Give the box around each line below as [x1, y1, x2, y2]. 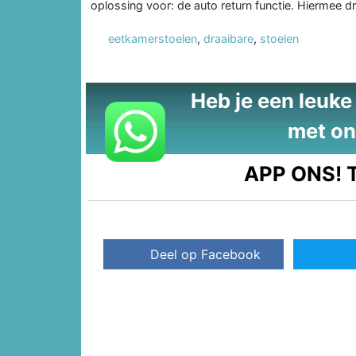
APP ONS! [244, 161, 342, 186]
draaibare [203, 31, 253, 45]
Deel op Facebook [150, 246, 261, 263]
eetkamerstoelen [108, 31, 197, 45]
